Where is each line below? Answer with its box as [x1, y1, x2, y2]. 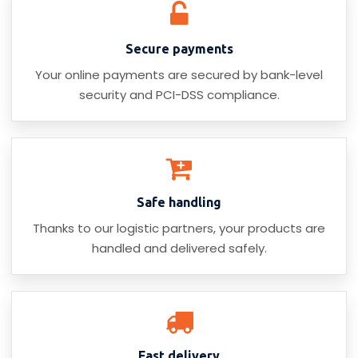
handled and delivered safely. [91, 240, 267, 257]
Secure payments [125, 42, 233, 57]
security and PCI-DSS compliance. [78, 86, 280, 104]
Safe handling [137, 195, 221, 210]
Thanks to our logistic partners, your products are [33, 220, 325, 237]
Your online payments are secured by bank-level [35, 66, 323, 84]
